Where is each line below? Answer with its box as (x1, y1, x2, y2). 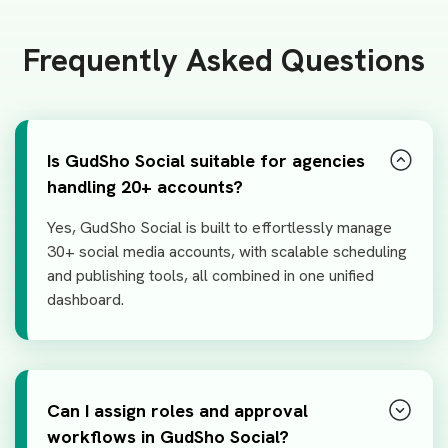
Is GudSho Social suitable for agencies (47, 149, 365, 173)
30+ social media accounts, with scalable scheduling (47, 241, 407, 263)
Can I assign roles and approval (47, 399, 308, 423)
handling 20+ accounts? (47, 175, 243, 199)
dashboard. (47, 289, 124, 311)
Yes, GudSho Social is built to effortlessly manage (47, 217, 392, 239)
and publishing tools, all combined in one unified (47, 265, 374, 287)
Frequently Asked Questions (23, 39, 425, 82)
